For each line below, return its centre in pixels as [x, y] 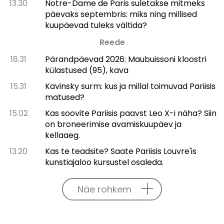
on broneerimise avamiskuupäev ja [113, 124]
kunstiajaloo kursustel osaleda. [104, 162]
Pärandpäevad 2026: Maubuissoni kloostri [125, 59]
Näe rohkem [104, 189]
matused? [64, 97]
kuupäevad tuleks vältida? [96, 25]
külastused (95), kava [86, 70]
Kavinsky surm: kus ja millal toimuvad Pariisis [130, 86]
